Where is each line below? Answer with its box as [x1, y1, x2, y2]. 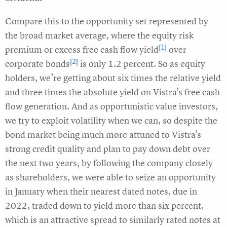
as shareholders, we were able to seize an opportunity [5, 171, 216, 183]
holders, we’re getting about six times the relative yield [5, 72, 221, 84]
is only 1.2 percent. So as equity [78, 58, 205, 70]
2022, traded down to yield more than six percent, [5, 200, 204, 212]
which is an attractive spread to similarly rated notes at [5, 214, 220, 226]
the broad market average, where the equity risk [5, 29, 194, 42]
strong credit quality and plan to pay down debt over [5, 143, 210, 155]
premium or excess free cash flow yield [5, 44, 159, 56]
